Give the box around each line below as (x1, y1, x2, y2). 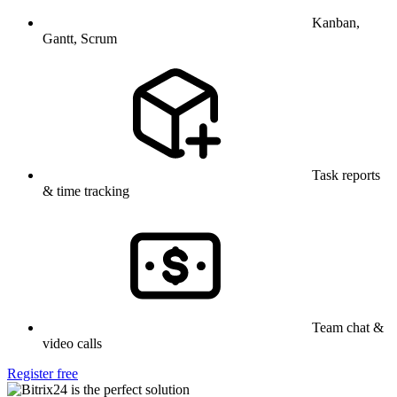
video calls (43, 335, 102, 351)
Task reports (312, 167, 380, 183)
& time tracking (43, 183, 129, 198)
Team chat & (312, 319, 384, 335)
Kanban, (312, 14, 360, 30)
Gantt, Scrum (43, 30, 117, 46)
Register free (7, 365, 78, 381)
